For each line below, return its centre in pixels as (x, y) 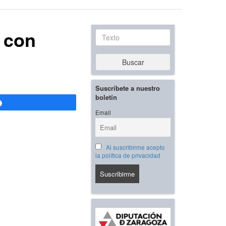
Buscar (133, 62)
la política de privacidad (128, 156)
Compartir (25, 103)
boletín (106, 97)
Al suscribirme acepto (135, 148)
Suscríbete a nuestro (128, 88)
